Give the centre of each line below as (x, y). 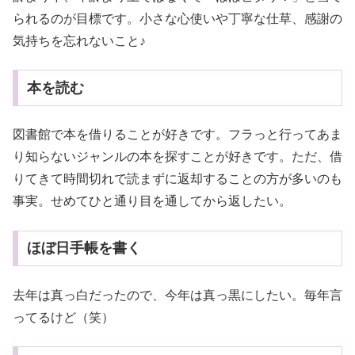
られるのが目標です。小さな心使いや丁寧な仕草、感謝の (177, 18)
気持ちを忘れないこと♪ (79, 40)
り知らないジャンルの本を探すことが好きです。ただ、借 (177, 157)
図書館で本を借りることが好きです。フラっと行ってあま (177, 135)
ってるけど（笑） (63, 317)
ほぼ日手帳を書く (84, 248)
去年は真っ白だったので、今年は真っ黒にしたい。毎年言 (177, 295)
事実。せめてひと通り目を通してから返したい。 (152, 201)
